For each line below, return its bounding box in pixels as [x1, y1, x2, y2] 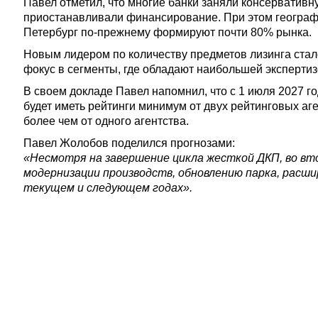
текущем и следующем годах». [23, 182, 192, 194]
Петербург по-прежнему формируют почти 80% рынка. [23, 26, 312, 38]
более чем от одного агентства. [23, 115, 189, 127]
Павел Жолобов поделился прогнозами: [23, 137, 235, 149]
